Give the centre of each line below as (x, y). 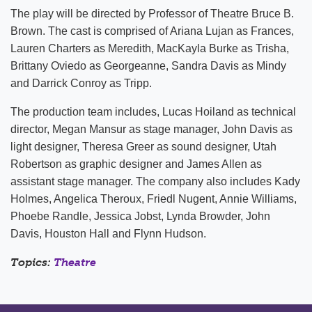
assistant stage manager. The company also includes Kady (155, 181)
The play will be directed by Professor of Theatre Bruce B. (152, 14)
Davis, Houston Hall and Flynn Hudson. (108, 234)
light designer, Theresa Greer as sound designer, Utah (143, 147)
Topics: (32, 262)
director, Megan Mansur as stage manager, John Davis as (151, 129)
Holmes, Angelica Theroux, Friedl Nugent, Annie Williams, (154, 199)
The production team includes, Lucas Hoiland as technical (153, 112)
